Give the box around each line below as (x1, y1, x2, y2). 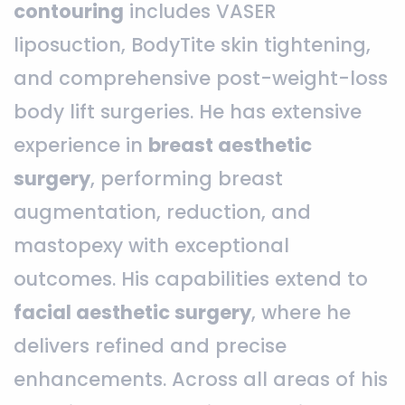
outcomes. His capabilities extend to (14, 265, 368, 292)
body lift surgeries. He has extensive (14, 98, 362, 125)
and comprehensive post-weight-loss (14, 64, 388, 91)
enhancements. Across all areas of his (14, 365, 388, 392)
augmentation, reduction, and (14, 198, 311, 225)
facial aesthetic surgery (14, 298, 251, 325)
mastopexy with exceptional (14, 231, 289, 259)
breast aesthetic (148, 131, 312, 158)
